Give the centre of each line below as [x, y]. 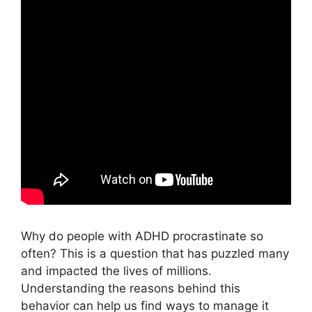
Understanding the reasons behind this [131, 288]
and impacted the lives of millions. [116, 271]
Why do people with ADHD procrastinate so [142, 236]
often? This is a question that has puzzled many [155, 253]
